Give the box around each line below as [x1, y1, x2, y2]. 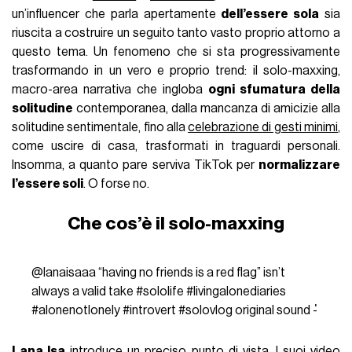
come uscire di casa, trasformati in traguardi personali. [12, 139, 340, 152]
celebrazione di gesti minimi [188, 120, 338, 134]
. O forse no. [83, 177, 150, 190]
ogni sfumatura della [208, 82, 340, 96]
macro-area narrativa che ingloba [12, 82, 208, 96]
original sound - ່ [234, 303, 320, 317]
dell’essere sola [221, 7, 320, 20]
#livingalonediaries [185, 284, 286, 298]
